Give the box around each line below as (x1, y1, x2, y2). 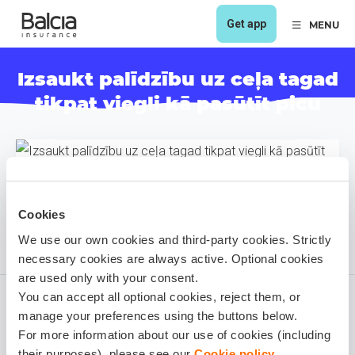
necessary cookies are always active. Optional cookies (18, 251, 324, 265)
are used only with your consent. (18, 270, 198, 284)
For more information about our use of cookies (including (18, 327, 330, 342)
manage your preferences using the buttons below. (18, 308, 297, 323)
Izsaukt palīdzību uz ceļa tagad (17, 67, 338, 90)
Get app (227, 17, 266, 30)
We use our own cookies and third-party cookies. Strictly (18, 232, 331, 246)
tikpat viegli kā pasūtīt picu (34, 92, 321, 115)
